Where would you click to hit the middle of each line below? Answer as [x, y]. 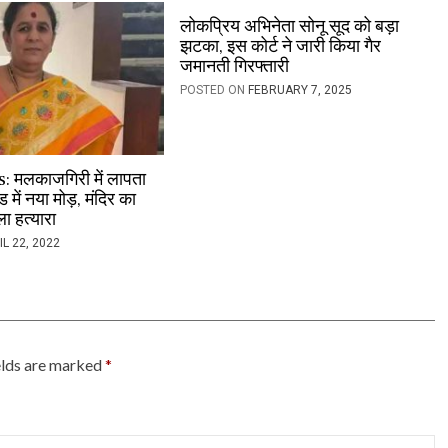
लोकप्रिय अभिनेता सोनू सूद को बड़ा [289, 26]
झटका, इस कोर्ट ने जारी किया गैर [280, 46]
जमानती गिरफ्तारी [234, 66]
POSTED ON [213, 89]
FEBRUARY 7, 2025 [299, 89]
